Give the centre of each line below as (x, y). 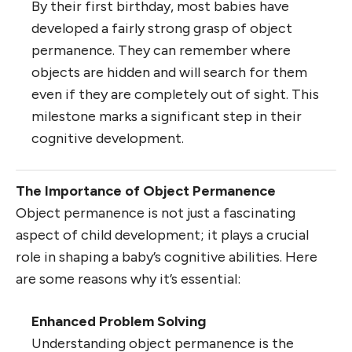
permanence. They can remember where (161, 51)
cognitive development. (108, 139)
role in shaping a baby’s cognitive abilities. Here (167, 257)
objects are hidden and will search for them (169, 73)
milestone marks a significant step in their (167, 117)
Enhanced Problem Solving (119, 322)
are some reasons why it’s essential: (128, 279)
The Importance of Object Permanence (146, 191)
